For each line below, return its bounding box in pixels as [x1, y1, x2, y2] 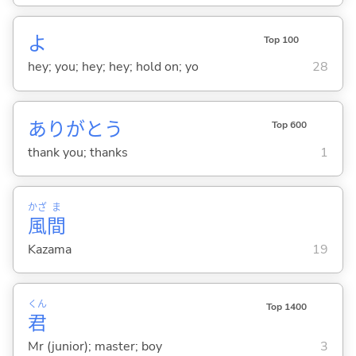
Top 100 [263, 33, 299, 46]
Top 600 [271, 118, 307, 131]
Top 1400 [265, 300, 307, 314]
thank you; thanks [27, 143, 128, 161]
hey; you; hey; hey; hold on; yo [27, 58, 199, 76]
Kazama [27, 240, 72, 258]
